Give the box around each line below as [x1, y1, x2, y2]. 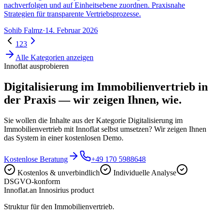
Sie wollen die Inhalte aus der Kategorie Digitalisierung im [4, 116, 183, 125]
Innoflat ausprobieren [4, 62, 69, 71]
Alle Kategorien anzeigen [15, 53, 93, 62]
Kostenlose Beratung [4, 155, 68, 164]
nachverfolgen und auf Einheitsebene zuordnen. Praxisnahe [4, 1, 185, 10]
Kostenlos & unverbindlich [17, 169, 100, 177]
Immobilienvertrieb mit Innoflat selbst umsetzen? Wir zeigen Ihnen [4, 125, 206, 134]
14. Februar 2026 [45, 26, 98, 35]
